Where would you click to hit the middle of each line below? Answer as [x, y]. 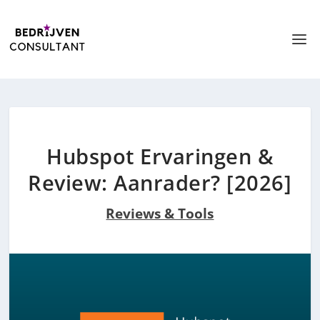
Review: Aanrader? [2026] [160, 183]
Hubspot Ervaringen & [160, 156]
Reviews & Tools [160, 214]
